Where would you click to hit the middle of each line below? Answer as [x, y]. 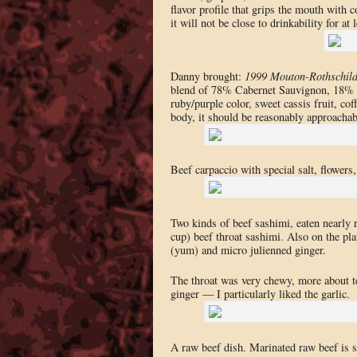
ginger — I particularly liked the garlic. [260, 294]
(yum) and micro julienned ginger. [248, 249]
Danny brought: [206, 76]
